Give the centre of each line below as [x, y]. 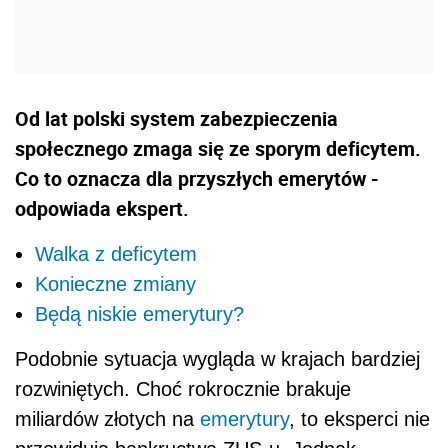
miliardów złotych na [107, 419]
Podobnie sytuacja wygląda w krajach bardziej [217, 359]
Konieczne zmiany [115, 284]
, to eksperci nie [359, 419]
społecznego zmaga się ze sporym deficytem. [218, 149]
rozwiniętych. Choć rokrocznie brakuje [183, 389]
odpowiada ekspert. [102, 209]
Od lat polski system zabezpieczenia [176, 119]
